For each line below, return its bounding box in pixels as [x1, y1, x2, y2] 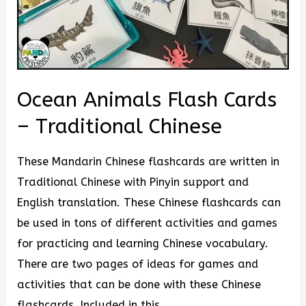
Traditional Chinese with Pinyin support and [17, 175, 249, 189]
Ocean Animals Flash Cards [17, 87, 277, 113]
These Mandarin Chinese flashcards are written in [17, 154, 280, 168]
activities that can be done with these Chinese [17, 277, 262, 291]
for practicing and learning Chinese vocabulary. [17, 236, 269, 250]
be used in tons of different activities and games [17, 216, 278, 229]
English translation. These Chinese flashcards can [17, 195, 281, 209]
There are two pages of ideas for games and [17, 257, 259, 270]
